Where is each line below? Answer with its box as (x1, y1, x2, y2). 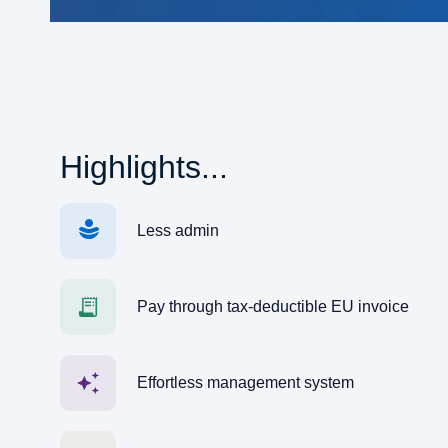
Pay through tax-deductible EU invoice (137, 298, 410, 316)
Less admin (137, 222, 220, 240)
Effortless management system (137, 374, 355, 392)
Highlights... (60, 148, 228, 185)
